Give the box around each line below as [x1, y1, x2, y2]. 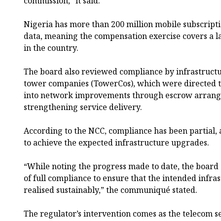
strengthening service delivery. [24, 101, 142, 112]
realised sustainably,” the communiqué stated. [24, 184, 197, 195]
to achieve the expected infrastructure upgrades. [24, 137, 209, 148]
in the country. [24, 42, 78, 53]
